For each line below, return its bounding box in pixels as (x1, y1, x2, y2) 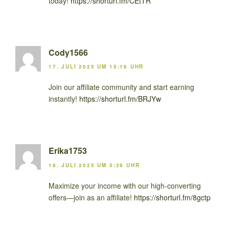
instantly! (49, 94, 79, 104)
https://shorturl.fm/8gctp (134, 192, 211, 202)
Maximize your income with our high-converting (49, 180, 201, 191)
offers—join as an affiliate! (49, 192, 134, 202)
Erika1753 (49, 145, 87, 157)
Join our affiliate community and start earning (49, 82, 194, 93)
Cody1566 (49, 46, 88, 58)
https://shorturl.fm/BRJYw (79, 94, 161, 104)
